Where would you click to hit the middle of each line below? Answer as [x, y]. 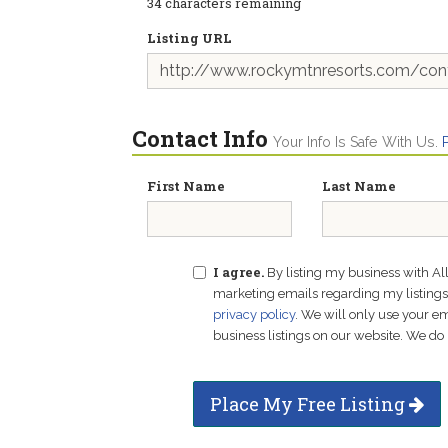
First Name [186, 186]
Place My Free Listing [309, 404]
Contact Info [200, 138]
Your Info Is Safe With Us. [357, 142]
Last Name [359, 186]
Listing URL [189, 38]
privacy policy [253, 314]
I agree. [238, 272]
